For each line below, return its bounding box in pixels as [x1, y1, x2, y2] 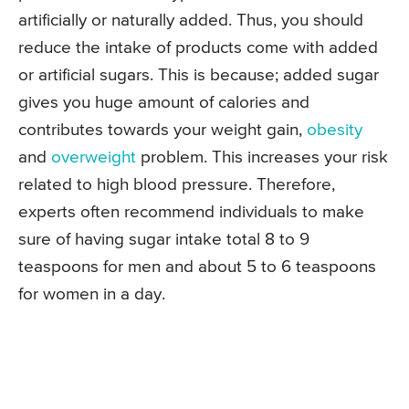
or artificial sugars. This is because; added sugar [18, 67, 379, 85]
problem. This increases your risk [136, 149, 388, 167]
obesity [307, 121, 362, 140]
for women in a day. [18, 286, 165, 304]
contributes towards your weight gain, [18, 121, 307, 140]
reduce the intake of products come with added [18, 39, 378, 58]
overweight [51, 149, 136, 167]
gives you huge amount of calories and [18, 94, 309, 112]
